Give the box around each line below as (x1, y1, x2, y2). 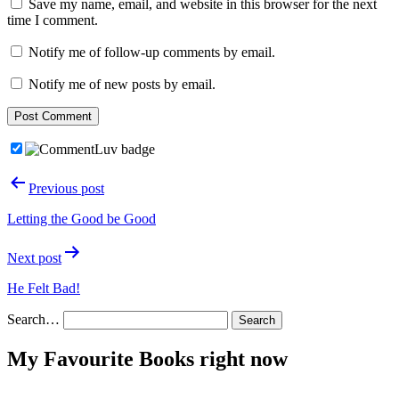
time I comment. (7, 12, 98, 28)
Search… (7, 311, 60, 327)
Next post (7, 249, 61, 265)
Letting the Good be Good (7, 210, 156, 226)
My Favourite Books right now (7, 346, 288, 370)
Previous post (28, 180, 104, 196)
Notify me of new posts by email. (28, 76, 216, 92)
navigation (6, 194, 102, 218)
